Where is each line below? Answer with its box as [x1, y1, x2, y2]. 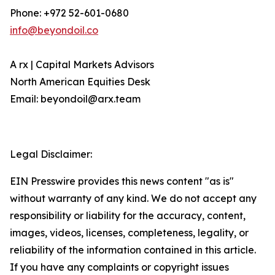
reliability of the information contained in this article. [10, 244, 256, 256]
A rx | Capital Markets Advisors [10, 58, 154, 71]
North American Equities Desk [10, 76, 150, 88]
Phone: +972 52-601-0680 [10, 7, 129, 19]
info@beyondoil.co [10, 24, 98, 36]
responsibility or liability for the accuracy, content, [10, 209, 246, 222]
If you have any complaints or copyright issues [10, 261, 229, 273]
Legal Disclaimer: [10, 148, 92, 160]
